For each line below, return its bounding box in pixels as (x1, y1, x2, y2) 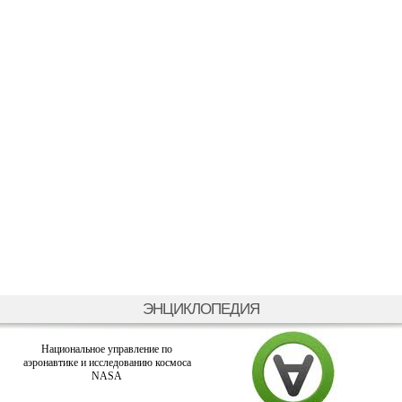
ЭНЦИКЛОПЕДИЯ (143, 300, 259, 318)
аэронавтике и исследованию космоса (22, 356, 191, 369)
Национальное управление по (41, 343, 172, 355)
